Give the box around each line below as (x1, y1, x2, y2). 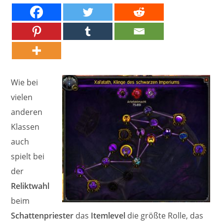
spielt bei (11, 151, 45, 162)
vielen (11, 92, 33, 103)
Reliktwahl (11, 181, 50, 191)
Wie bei (11, 77, 38, 88)
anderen (11, 107, 43, 117)
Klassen (11, 121, 40, 132)
